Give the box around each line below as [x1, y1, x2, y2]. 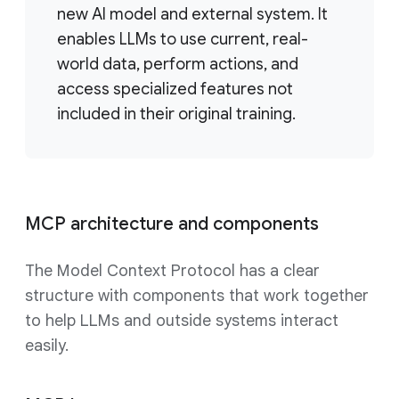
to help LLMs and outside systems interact [25, 311, 338, 330]
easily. [25, 336, 69, 355]
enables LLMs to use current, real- [57, 29, 308, 49]
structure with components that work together [25, 286, 369, 305]
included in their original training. [57, 104, 296, 124]
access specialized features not [57, 79, 293, 99]
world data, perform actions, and [57, 54, 298, 74]
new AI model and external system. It [57, 4, 328, 24]
